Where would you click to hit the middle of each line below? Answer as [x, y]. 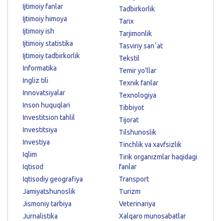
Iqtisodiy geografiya [53, 179]
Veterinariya [137, 203]
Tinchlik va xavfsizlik [150, 144]
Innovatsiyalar [44, 92]
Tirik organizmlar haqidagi [158, 157]
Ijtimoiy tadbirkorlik [51, 55]
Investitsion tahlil [49, 117]
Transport [134, 179]
